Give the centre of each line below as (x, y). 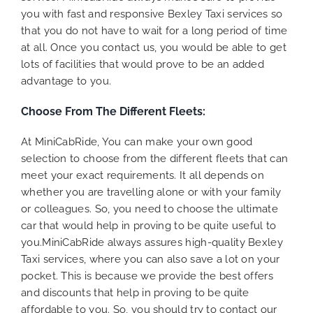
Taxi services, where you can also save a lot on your (151, 260)
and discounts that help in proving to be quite (135, 293)
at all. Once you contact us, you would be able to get (154, 47)
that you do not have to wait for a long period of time (154, 30)
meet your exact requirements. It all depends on (143, 176)
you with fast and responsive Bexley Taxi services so (152, 14)
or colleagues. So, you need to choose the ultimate (150, 209)
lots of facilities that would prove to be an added (143, 64)
